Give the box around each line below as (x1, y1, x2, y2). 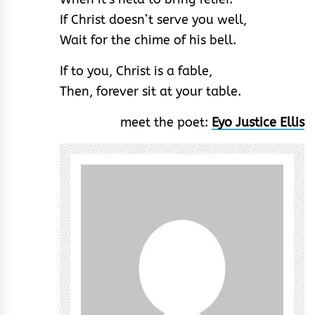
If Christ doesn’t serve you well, (60, 11, 247, 27)
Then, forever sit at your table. (60, 83, 241, 99)
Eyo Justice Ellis (212, 114, 304, 130)
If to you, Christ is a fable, (60, 63, 212, 79)
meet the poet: (120, 114, 212, 130)
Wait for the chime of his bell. (60, 32, 236, 48)
